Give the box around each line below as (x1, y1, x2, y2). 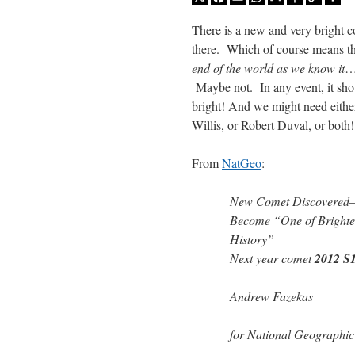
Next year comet (230, 250, 315, 267)
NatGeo (222, 155, 261, 172)
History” (230, 231, 274, 248)
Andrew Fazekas (230, 288, 313, 305)
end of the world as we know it (192, 59, 345, 77)
